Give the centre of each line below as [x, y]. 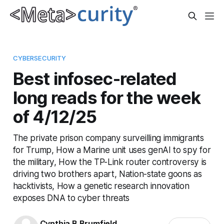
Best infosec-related [95, 78]
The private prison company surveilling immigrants [108, 137]
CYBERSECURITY [39, 58]
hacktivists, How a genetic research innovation [101, 185]
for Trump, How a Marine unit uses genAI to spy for [112, 149]
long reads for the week [107, 97]
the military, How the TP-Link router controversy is [109, 161]
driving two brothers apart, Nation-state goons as [107, 173]
